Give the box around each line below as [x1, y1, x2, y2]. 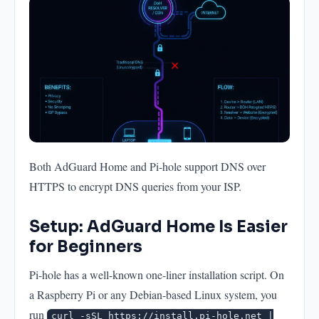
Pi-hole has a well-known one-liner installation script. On [29, 266, 284, 282]
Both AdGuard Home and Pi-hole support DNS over [29, 158, 266, 174]
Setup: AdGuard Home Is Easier [29, 216, 288, 236]
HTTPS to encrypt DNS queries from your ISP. [29, 178, 241, 194]
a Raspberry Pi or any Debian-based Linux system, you [29, 286, 277, 302]
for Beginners [29, 236, 142, 256]
